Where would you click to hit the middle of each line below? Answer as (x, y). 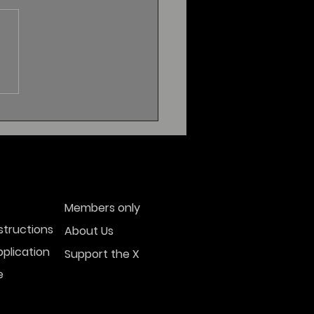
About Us (89, 231)
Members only (102, 208)
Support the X (102, 254)
